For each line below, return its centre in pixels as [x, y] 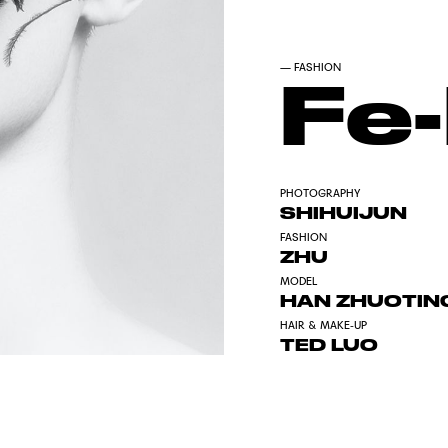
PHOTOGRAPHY [319, 193]
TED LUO [328, 345]
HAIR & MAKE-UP [323, 325]
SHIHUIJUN [343, 213]
